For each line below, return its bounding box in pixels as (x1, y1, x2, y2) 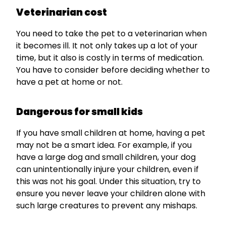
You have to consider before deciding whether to (16, 64, 210, 76)
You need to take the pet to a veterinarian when (16, 28, 207, 40)
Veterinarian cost (16, 6, 107, 20)
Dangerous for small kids (16, 105, 143, 119)
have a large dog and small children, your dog (16, 151, 196, 163)
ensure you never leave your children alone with (16, 188, 205, 200)
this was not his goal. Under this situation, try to (16, 176, 201, 188)
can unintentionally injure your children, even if (16, 163, 199, 176)
